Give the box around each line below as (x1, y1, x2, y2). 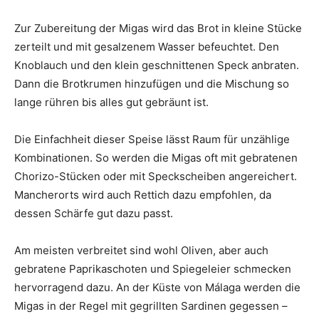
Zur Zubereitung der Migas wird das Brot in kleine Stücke (14, 21, 302, 36)
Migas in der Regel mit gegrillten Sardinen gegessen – (14, 299, 288, 313)
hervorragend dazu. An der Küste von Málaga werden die (14, 281, 300, 295)
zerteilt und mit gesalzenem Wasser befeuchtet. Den (14, 40, 279, 54)
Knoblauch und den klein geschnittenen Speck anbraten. (14, 58, 299, 73)
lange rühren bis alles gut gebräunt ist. (14, 95, 209, 110)
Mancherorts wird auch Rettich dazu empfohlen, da (14, 188, 271, 202)
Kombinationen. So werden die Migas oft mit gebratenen (14, 151, 298, 165)
